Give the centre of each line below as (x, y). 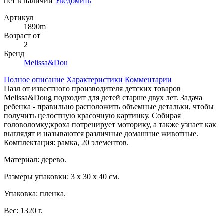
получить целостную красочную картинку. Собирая (92, 115)
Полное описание (34, 79)
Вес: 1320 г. (23, 210)
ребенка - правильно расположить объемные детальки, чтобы (109, 106)
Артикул (19, 17)
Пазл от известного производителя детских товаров (92, 88)
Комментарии (148, 79)
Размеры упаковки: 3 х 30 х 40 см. (62, 176)
